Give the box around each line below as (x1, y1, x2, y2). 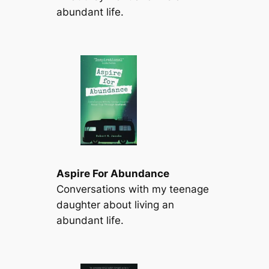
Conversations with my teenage (56, 183, 210, 195)
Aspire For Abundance (56, 167, 170, 180)
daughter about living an (56, 198, 175, 211)
